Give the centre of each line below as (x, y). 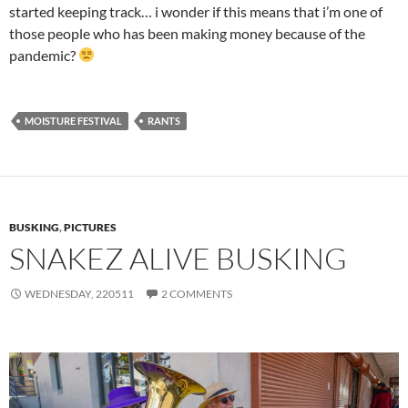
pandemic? (44, 55)
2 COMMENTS (197, 293)
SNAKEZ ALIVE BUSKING (178, 258)
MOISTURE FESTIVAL (73, 120)
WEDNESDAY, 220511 (79, 293)
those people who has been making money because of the (187, 33)
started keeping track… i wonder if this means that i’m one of (196, 11)
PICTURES (90, 227)
